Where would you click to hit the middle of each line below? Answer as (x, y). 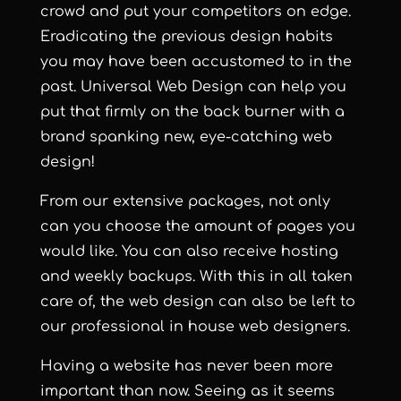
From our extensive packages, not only (185, 202)
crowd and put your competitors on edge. (195, 12)
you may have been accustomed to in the (196, 62)
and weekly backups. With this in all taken (196, 277)
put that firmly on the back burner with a (192, 112)
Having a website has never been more (186, 367)
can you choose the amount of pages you (197, 227)
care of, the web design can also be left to (197, 302)
